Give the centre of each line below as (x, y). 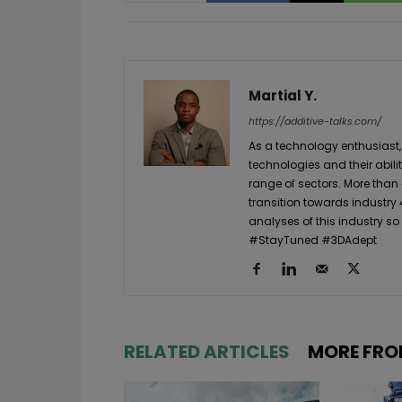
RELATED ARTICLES (207, 351)
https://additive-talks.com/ (315, 121)
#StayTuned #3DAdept (313, 240)
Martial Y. (283, 95)
